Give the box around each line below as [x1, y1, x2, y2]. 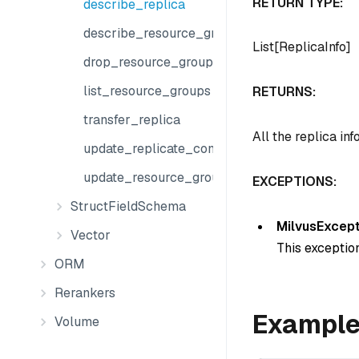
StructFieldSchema [71, 198, 186, 215]
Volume [54, 313, 99, 330]
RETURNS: [252, 83, 316, 101]
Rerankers [54, 284, 115, 301]
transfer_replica [83, 111, 180, 128]
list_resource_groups [83, 83, 211, 99]
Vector [71, 227, 111, 244]
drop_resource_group [83, 54, 213, 71]
